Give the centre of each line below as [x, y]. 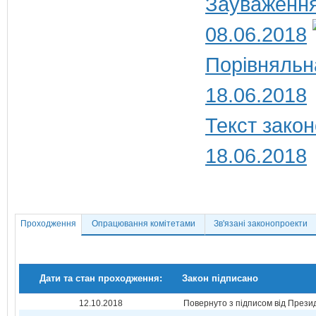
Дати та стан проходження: [101, 278]
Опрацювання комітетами [143, 224]
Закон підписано [220, 278]
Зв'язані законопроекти [261, 224]
